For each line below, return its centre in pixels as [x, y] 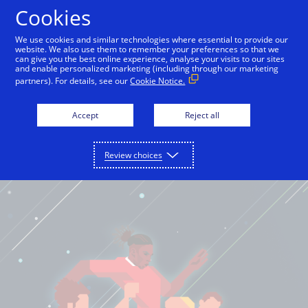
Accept [85, 115]
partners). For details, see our [73, 81]
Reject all [202, 115]
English [101, 16]
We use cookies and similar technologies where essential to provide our [152, 40]
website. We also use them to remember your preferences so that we [147, 49]
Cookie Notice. [158, 81]
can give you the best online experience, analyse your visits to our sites [150, 59]
